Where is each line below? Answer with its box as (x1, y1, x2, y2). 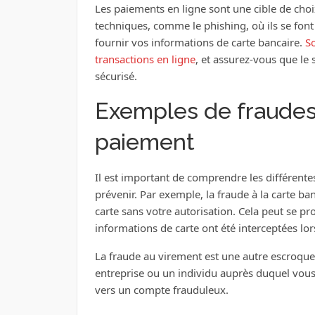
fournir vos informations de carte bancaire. (94, 35, 305, 50)
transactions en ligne (94, 52, 195, 67)
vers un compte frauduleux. (94, 283, 229, 297)
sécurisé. (94, 69, 137, 84)
